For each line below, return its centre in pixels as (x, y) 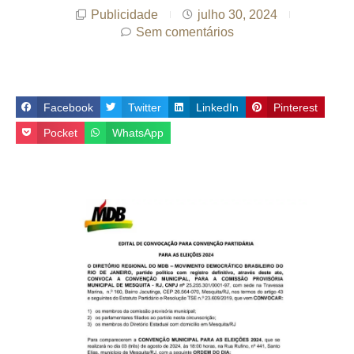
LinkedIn (218, 107)
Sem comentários (185, 32)
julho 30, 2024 (237, 14)
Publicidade (124, 14)
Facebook (69, 107)
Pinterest (296, 107)
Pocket (61, 133)
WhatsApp (138, 133)
